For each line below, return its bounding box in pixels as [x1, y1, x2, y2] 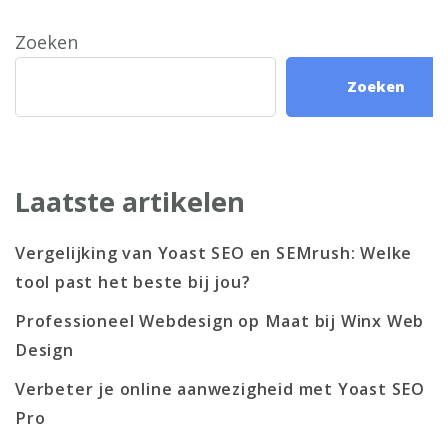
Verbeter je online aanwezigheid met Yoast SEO [15, 377, 425, 400]
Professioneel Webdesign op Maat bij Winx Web [15, 309, 425, 332]
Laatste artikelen [15, 183, 245, 221]
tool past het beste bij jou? [15, 270, 251, 293]
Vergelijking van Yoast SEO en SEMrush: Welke [15, 241, 413, 264]
